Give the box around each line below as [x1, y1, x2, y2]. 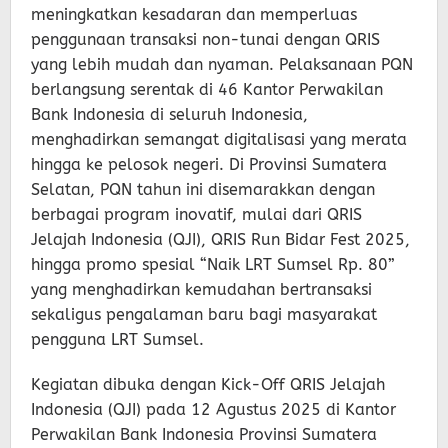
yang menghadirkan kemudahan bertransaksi [31, 279, 372, 299]
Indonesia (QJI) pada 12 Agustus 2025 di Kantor [31, 399, 396, 419]
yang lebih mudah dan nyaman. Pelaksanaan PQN [31, 54, 413, 74]
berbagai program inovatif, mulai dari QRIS [31, 204, 362, 224]
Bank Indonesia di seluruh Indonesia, [31, 104, 308, 124]
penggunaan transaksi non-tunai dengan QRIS [31, 29, 380, 49]
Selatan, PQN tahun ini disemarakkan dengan [31, 179, 375, 199]
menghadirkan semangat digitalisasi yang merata [31, 129, 407, 149]
